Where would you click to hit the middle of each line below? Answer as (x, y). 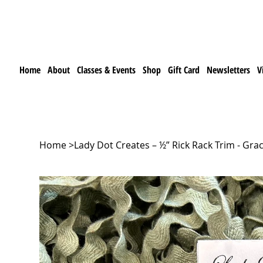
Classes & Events (107, 70)
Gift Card (184, 70)
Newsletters (229, 70)
